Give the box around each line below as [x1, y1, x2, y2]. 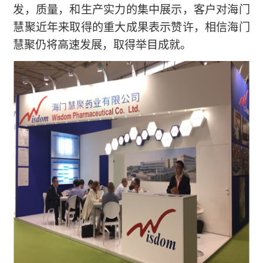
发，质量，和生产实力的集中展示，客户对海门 [13, 3, 250, 16]
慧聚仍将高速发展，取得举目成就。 [13, 38, 192, 51]
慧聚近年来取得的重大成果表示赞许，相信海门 [13, 21, 250, 33]
